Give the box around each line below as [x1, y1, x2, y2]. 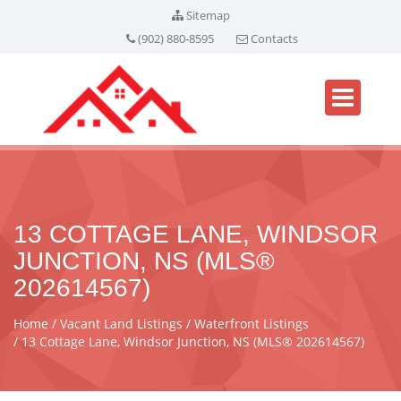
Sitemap [185, 7, 230, 23]
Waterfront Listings [194, 315, 309, 332]
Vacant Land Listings [60, 315, 183, 332]
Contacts [250, 30, 298, 47]
